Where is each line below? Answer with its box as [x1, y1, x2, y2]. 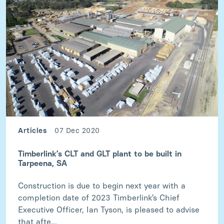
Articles [18, 126, 46, 135]
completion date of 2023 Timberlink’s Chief [18, 193, 179, 203]
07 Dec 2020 [54, 126, 100, 135]
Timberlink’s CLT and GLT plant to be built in [18, 149, 181, 159]
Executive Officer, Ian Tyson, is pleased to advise [18, 205, 199, 215]
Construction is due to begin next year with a [18, 181, 185, 191]
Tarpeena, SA [18, 158, 67, 168]
